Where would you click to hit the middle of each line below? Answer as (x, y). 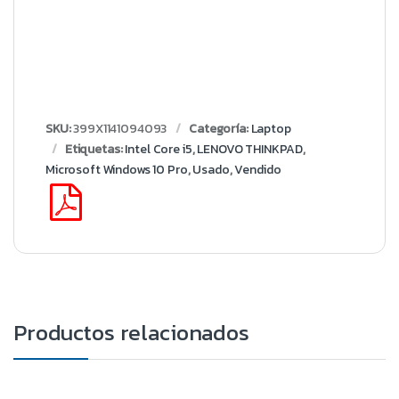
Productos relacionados (131, 333)
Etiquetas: (95, 150)
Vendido (258, 170)
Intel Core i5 (159, 150)
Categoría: (220, 129)
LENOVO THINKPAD (250, 150)
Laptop (271, 129)
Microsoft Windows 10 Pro (117, 170)
